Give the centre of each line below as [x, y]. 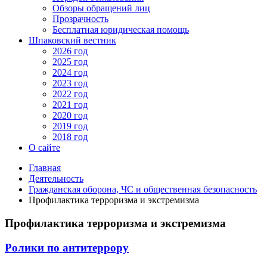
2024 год [70, 73]
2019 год [70, 126]
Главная [45, 168]
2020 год [70, 116]
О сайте [44, 148]
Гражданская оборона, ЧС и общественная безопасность [143, 190]
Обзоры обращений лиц [101, 8]
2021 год [70, 105]
